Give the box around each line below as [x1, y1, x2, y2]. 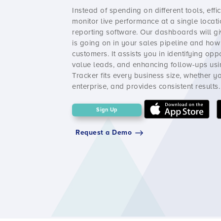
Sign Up [96, 106, 117, 113]
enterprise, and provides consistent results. [72, 81, 220, 91]
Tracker [72, 71, 99, 80]
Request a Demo [75, 128, 132, 137]
